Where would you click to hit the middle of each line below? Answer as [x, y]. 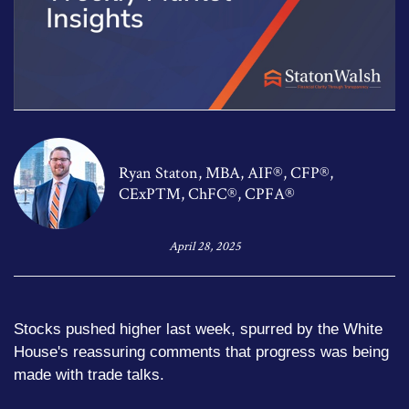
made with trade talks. [89, 374]
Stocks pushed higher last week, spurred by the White [198, 329]
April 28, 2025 [204, 246]
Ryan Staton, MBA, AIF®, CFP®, [226, 173]
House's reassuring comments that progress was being [201, 351]
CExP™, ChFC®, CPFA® [207, 194]
